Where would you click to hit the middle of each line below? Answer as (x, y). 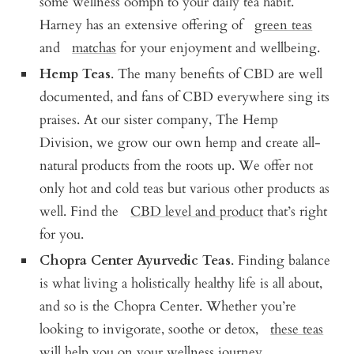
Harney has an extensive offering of (147, 24)
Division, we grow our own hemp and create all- (181, 142)
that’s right (296, 211)
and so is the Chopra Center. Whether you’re (168, 306)
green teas (284, 24)
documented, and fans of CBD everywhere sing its (185, 96)
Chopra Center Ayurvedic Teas (136, 260)
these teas (297, 329)
